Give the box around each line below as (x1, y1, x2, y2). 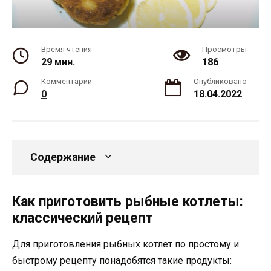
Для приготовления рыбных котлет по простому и (12, 238, 239, 250)
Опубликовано (194, 77, 247, 87)
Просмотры (202, 45, 247, 54)
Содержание (30, 151, 96, 164)
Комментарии (41, 77, 92, 87)
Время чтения (41, 45, 92, 54)
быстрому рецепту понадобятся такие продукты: (12, 255, 232, 267)
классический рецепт (12, 210, 153, 227)
